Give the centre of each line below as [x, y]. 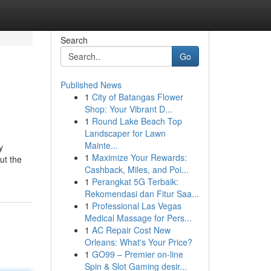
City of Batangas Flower [137, 97]
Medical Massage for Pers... [138, 218]
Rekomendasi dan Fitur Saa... [142, 194]
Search [74, 40]
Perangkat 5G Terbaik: [135, 181]
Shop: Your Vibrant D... [128, 109]
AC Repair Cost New [131, 230]
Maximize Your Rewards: [139, 157]
